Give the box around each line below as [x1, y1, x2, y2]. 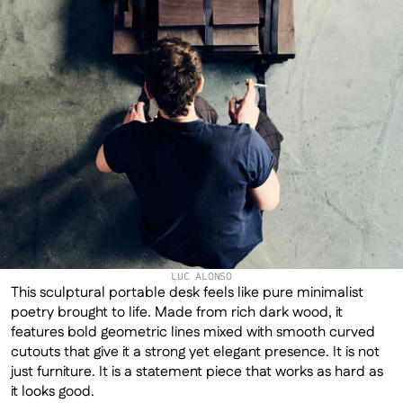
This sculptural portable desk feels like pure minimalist [11, 282, 363, 303]
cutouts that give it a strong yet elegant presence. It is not [11, 342, 380, 363]
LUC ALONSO [171, 270, 232, 282]
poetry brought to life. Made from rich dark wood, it [11, 302, 343, 323]
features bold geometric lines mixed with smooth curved [11, 322, 375, 343]
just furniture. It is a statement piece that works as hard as [11, 362, 383, 382]
